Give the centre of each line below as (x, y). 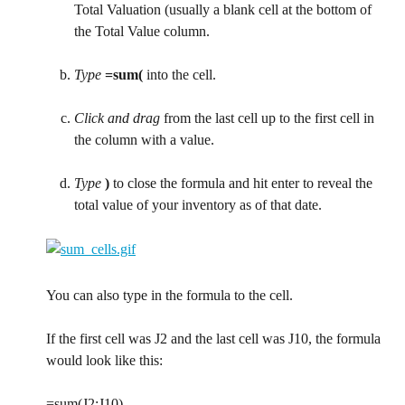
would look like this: (104, 361)
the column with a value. (144, 140)
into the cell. (179, 75)
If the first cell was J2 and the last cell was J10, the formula (215, 339)
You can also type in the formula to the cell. (170, 296)
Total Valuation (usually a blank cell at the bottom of (225, 10)
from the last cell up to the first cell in (269, 118)
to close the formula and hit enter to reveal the (243, 184)
